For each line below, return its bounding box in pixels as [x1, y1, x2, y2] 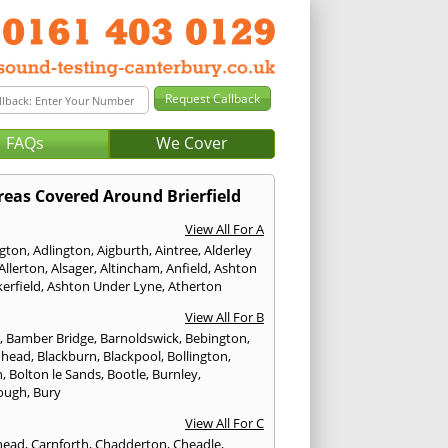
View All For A [184, 220, 264, 239]
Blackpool [103, 347, 162, 366]
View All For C [184, 414, 264, 433]
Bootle [107, 365, 147, 384]
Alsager [51, 259, 95, 278]
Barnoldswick [100, 329, 180, 348]
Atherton [168, 277, 223, 296]
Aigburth [97, 241, 150, 260]
